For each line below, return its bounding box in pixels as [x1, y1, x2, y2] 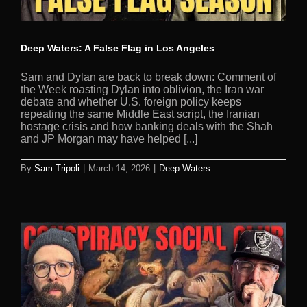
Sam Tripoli [34, 162, 79, 173]
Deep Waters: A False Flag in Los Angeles [21, 42, 214, 53]
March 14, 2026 [88, 162, 150, 173]
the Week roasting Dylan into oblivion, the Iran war [21, 83, 264, 95]
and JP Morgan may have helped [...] [21, 132, 197, 145]
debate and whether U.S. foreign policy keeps [21, 95, 241, 108]
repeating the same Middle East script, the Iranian [21, 108, 260, 120]
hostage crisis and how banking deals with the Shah [21, 120, 273, 132]
